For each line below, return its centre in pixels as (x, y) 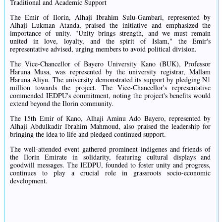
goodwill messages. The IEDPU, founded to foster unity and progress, (111, 165)
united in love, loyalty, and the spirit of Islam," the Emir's (111, 41)
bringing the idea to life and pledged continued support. (88, 134)
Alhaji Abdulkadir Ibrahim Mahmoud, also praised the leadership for (111, 126)
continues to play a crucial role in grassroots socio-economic (111, 173)
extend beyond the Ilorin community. (62, 104)
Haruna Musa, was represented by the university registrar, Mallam (111, 72)
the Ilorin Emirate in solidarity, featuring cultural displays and (111, 157)
